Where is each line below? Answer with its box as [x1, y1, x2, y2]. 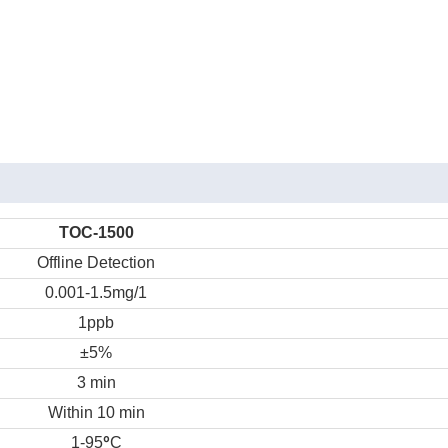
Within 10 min [47, 404, 145, 421]
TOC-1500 [58, 224, 134, 241]
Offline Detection [37, 254, 155, 271]
